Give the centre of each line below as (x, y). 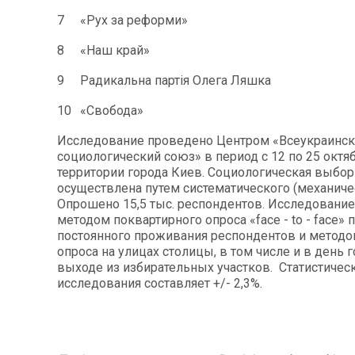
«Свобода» (112, 110)
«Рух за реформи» (134, 20)
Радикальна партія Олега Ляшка (176, 80)
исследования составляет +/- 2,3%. (160, 283)
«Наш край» (115, 50)
